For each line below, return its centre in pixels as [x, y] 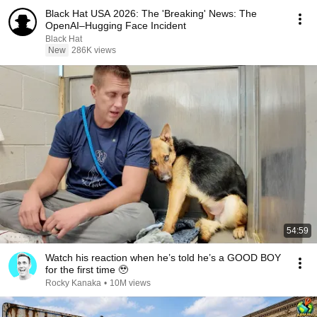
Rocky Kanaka [73, 283]
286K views [94, 50]
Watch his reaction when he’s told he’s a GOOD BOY [163, 258]
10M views [130, 283]
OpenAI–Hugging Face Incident [116, 25]
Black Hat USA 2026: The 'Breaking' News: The [151, 13]
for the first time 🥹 [87, 270]
